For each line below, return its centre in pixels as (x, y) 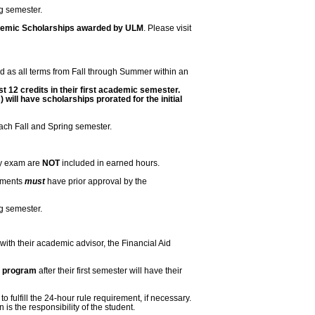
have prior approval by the (96, 181)
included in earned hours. (110, 162)
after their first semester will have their (109, 270)
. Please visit (167, 28)
